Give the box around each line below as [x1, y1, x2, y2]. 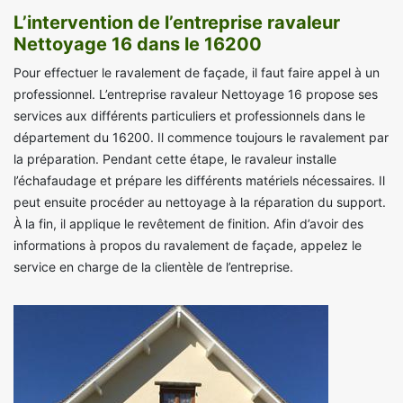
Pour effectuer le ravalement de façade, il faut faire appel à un [13, 65, 380, 81]
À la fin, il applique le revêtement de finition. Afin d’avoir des [13, 216, 363, 232]
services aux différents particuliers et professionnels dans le [13, 108, 365, 124]
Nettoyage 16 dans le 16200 [13, 33, 262, 56]
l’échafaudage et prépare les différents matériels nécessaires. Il [13, 173, 385, 189]
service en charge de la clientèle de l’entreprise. [13, 259, 293, 275]
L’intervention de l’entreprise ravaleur [13, 12, 340, 34]
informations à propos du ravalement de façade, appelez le [13, 237, 362, 254]
